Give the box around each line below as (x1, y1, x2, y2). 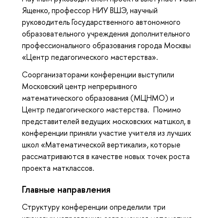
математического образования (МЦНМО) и (22, 92, 174, 104)
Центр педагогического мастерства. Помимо (22, 104, 181, 115)
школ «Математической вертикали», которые (22, 139, 181, 150)
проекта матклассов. (22, 163, 94, 174)
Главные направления (22, 182, 110, 196)
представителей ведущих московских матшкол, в (22, 116, 191, 127)
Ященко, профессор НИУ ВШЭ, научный (22, 4, 158, 16)
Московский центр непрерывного (22, 81, 137, 92)
